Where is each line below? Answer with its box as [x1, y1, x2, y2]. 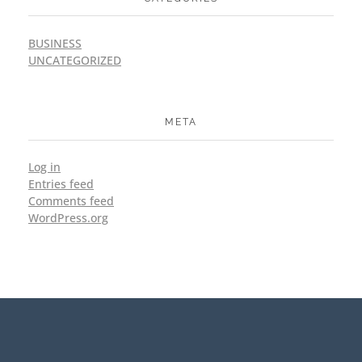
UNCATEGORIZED [28, 52, 121, 68]
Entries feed [28, 176, 94, 192]
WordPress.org [28, 210, 108, 226]
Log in [28, 159, 61, 175]
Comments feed [28, 193, 114, 209]
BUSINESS [28, 35, 82, 51]
